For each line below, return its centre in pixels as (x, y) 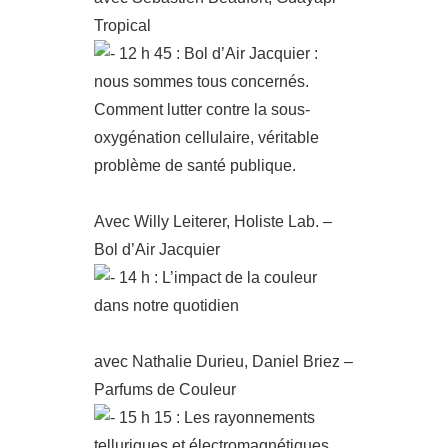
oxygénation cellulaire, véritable (206, 137)
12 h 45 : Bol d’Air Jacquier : (216, 53)
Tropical (122, 25)
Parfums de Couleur (165, 389)
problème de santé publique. (195, 165)
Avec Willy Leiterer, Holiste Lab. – (213, 221)
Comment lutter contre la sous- (202, 109)
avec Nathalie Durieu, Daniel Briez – (223, 361)
